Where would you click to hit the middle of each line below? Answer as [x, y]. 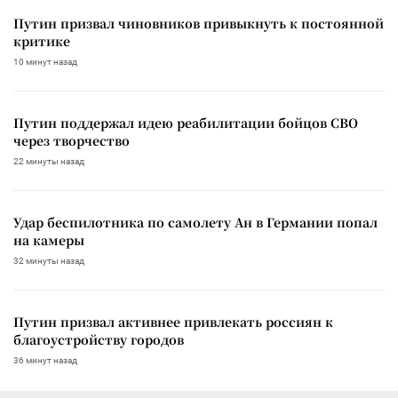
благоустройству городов [99, 339]
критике [42, 40]
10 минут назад [45, 61]
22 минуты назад [49, 161]
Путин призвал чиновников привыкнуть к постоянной [199, 23]
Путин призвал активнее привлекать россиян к [173, 321]
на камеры [49, 239]
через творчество [72, 140]
